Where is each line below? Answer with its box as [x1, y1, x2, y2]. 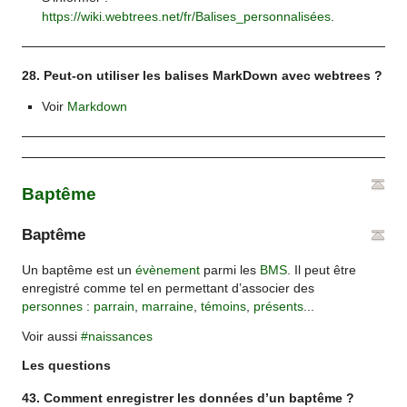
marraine [142, 299, 194, 313]
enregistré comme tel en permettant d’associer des [22, 281, 315, 295]
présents [253, 299, 304, 313]
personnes [22, 299, 84, 313]
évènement [135, 263, 201, 277]
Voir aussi [22, 330, 82, 344]
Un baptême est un [22, 263, 136, 277]
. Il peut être [287, 263, 357, 277]
